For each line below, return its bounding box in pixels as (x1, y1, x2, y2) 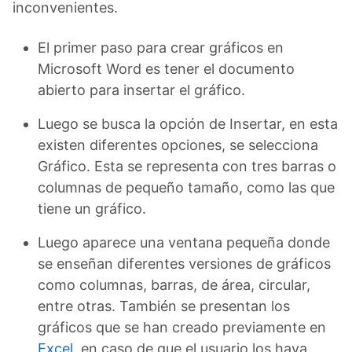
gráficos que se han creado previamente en (38, 318, 326, 335)
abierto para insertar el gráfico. (38, 81, 245, 98)
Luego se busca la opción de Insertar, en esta (38, 115, 338, 132)
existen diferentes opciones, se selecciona (38, 136, 318, 153)
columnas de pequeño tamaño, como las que (38, 178, 335, 196)
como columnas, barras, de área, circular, (38, 276, 310, 293)
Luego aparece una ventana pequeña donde (38, 233, 330, 251)
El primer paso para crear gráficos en (38, 38, 284, 56)
